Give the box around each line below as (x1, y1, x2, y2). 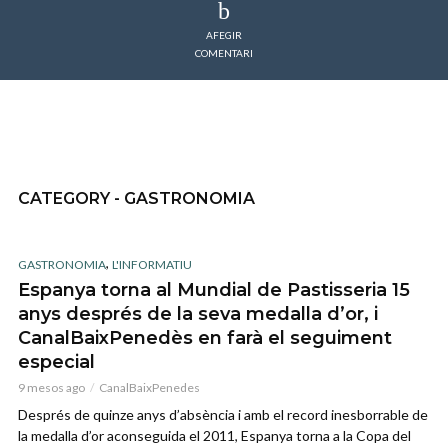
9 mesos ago (18, 379, 85, 395)
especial (18, 350, 95, 373)
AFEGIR (206, 29, 242, 41)
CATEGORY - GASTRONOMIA (18, 189, 255, 209)
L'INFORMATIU (112, 256, 192, 272)
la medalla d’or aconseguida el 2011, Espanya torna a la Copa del (18, 426, 411, 444)
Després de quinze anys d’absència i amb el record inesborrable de (18, 405, 428, 423)
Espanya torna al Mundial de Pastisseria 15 (18, 278, 410, 301)
